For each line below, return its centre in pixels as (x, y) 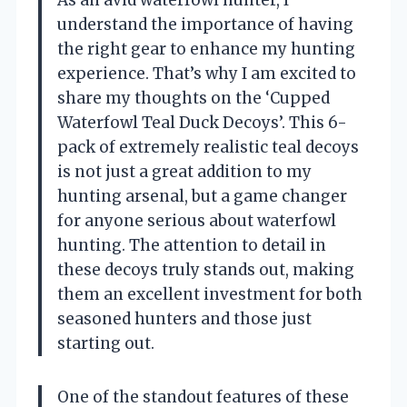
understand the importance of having (205, 24)
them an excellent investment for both (210, 294)
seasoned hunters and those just (184, 318)
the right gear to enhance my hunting (206, 49)
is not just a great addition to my (184, 171)
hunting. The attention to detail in (192, 245)
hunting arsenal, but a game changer (202, 196)
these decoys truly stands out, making (206, 269)
